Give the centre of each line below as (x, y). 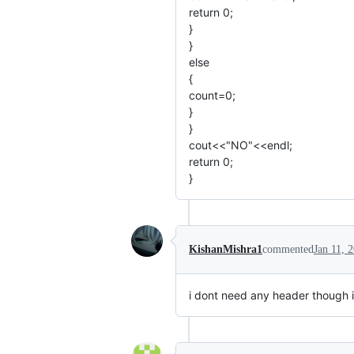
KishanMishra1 (226, 249)
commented (288, 249)
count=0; (212, 95)
